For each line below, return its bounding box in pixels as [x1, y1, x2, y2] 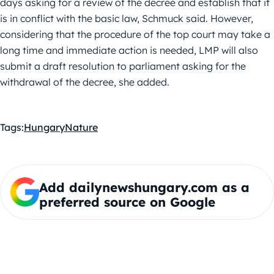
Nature [65, 121, 98, 134]
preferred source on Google [39, 194, 215, 210]
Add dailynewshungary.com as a [39, 179, 250, 196]
